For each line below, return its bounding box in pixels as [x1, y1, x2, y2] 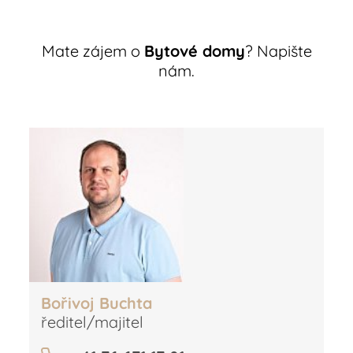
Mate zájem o [41, 41, 144, 61]
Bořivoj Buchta [41, 293, 153, 313]
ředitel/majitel [41, 312, 144, 332]
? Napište [244, 41, 312, 61]
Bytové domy [143, 41, 245, 61]
